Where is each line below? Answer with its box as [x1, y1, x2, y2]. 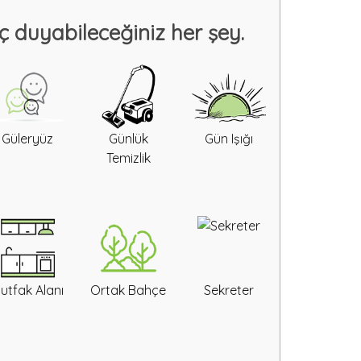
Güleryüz [2, 131, 54, 147]
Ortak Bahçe [90, 282, 167, 298]
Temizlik [106, 150, 151, 166]
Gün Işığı [205, 131, 254, 147]
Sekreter [204, 282, 255, 298]
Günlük [108, 131, 148, 147]
